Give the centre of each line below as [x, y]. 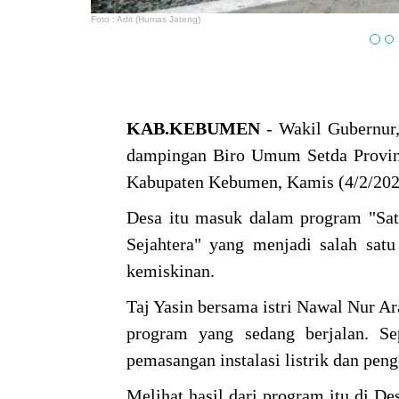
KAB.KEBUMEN [193, 129]
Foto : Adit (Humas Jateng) [146, 20]
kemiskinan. [171, 271]
